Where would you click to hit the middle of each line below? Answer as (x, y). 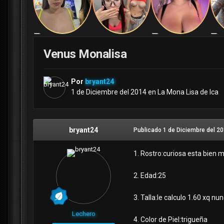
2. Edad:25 (150, 176)
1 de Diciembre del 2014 (109, 92)
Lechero (83, 214)
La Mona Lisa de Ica (188, 92)
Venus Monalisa (85, 54)
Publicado (148, 130)
